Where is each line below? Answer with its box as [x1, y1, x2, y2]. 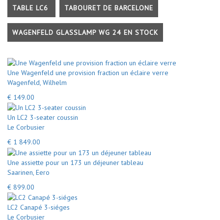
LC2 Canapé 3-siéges [7, 203, 70, 212]
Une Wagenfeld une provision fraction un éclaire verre [7, 68, 168, 77]
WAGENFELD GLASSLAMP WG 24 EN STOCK [12, 28, 158, 37]
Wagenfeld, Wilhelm [7, 78, 67, 87]
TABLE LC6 [12, 3, 51, 12]
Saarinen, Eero [7, 167, 50, 177]
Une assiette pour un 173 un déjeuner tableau [7, 158, 143, 167]
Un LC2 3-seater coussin [7, 113, 78, 122]
